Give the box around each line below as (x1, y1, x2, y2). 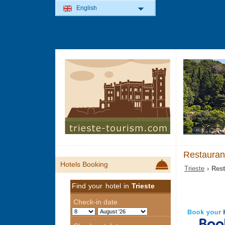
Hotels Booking (60, 161, 108, 169)
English (76, 5, 97, 12)
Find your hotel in (72, 182, 132, 190)
